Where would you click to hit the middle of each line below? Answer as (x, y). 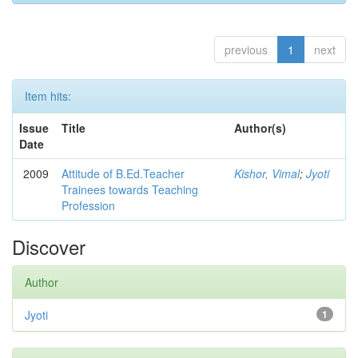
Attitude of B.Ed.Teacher (123, 173)
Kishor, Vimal (267, 173)
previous (246, 50)
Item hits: (48, 96)
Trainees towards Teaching (130, 189)
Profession (88, 205)
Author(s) (260, 128)
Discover (49, 247)
